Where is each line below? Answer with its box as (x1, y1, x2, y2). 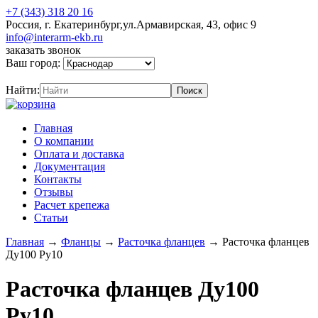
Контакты (34, 173, 82, 185)
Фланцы (61, 236, 101, 248)
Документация (34, 160, 105, 172)
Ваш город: (6, 57, 63, 69)
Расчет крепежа (34, 199, 109, 211)
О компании (34, 135, 94, 147)
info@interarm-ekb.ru (6, 31, 103, 43)
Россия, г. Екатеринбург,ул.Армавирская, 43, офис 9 (6, 18, 256, 31)
